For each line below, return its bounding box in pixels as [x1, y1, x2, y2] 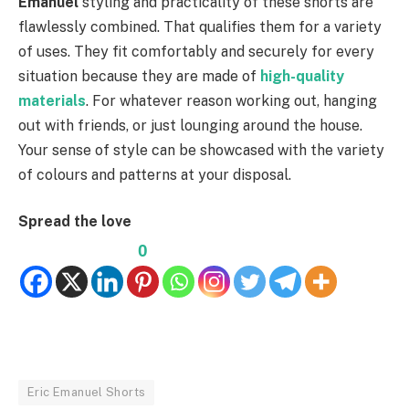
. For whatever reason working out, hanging [86, 91, 377, 110]
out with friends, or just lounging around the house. [18, 116, 362, 134]
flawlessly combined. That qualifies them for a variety [18, 17, 382, 36]
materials [18, 91, 86, 110]
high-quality [260, 67, 344, 85]
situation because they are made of [18, 67, 260, 85]
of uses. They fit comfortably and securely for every [18, 42, 374, 60]
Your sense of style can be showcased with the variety [18, 141, 384, 159]
